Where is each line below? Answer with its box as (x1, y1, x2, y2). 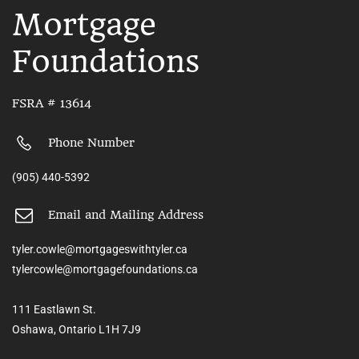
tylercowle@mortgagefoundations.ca (12, 262, 198, 276)
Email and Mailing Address (48, 208, 204, 223)
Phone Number (48, 135, 135, 151)
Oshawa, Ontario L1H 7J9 (12, 322, 141, 336)
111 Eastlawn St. (12, 302, 96, 316)
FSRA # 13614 (12, 95, 91, 111)
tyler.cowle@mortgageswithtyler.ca (12, 242, 188, 256)
